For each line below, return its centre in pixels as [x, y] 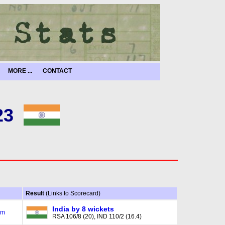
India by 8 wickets [83, 209]
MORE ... [20, 71]
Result [35, 193]
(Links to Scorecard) [73, 193]
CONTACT [57, 71]
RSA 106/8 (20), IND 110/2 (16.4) [97, 216]
